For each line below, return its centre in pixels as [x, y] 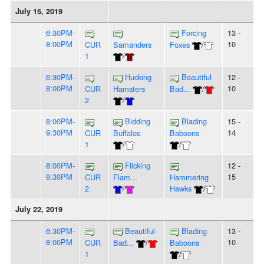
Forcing [194, 33]
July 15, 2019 [39, 11]
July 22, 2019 [39, 209]
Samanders [132, 45]
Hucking [138, 77]
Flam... [125, 177]
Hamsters [129, 89]
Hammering [189, 177]
